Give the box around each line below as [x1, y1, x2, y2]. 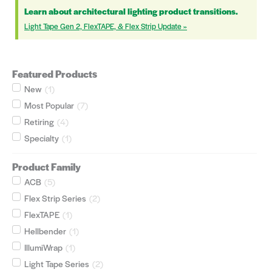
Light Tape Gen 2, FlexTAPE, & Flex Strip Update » [24, 21, 187, 32]
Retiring [24, 115, 54, 128]
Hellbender [24, 225, 66, 237]
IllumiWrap [24, 241, 63, 254]
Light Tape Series [24, 257, 89, 270]
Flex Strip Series [24, 192, 86, 205]
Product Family [12, 160, 81, 174]
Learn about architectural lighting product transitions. [24, 5, 238, 18]
